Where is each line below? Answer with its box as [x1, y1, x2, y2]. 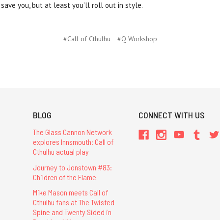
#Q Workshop [117, 34, 157, 44]
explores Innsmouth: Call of [32, 137, 113, 147]
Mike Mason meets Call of [32, 187, 108, 197]
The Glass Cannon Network [32, 127, 112, 137]
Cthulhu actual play [32, 147, 89, 157]
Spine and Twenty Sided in [32, 207, 111, 217]
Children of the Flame [32, 172, 96, 182]
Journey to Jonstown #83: [32, 162, 112, 172]
